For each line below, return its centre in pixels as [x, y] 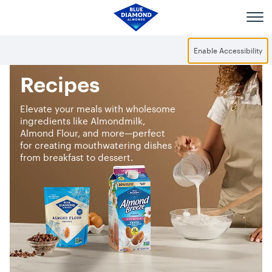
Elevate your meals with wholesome [97, 108]
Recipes [59, 86]
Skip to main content [59, 17]
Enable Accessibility [228, 50]
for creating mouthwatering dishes [96, 145]
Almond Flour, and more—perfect [92, 133]
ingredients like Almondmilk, [82, 121]
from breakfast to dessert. [76, 157]
